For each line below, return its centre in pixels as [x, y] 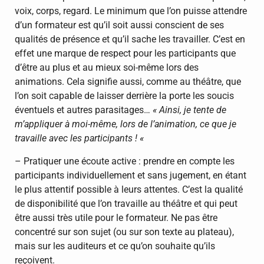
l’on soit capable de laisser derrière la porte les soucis [124, 96]
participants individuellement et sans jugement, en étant [131, 175]
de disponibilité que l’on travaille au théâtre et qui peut [126, 203]
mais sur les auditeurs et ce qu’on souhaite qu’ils [115, 246]
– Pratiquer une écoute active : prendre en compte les [125, 161]
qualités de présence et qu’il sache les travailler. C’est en [130, 39]
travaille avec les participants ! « [80, 138]
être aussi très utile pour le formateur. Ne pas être [116, 217]
